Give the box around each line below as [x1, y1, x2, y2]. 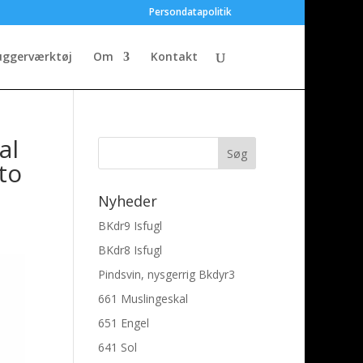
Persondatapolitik [149, 5, 232, 19]
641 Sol [97, 340, 137, 355]
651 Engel [97, 315, 149, 331]
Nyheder [97, 191, 157, 211]
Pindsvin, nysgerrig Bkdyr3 [97, 267, 235, 282]
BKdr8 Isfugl [97, 242, 162, 258]
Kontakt [151, 49, 198, 64]
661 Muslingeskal [97, 291, 188, 306]
